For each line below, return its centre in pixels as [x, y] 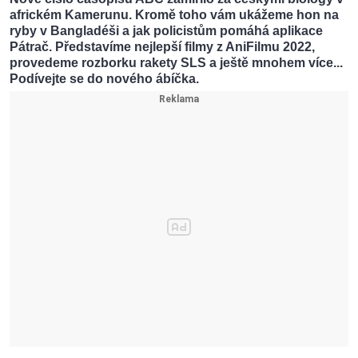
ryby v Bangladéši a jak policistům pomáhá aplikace [166, 31]
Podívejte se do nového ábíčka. [104, 79]
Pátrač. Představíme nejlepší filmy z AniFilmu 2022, [162, 47]
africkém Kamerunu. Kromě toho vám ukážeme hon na [174, 15]
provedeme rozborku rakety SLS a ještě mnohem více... [176, 63]
